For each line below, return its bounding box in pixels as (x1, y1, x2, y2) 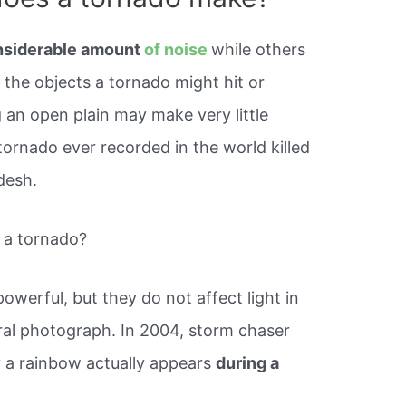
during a (216, 353, 280, 372)
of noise (144, 40, 208, 60)
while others (211, 40, 306, 60)
